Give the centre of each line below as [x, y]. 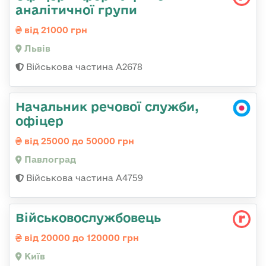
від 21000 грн [55, 30]
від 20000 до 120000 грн [80, 237]
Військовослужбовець [88, 217]
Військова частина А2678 [83, 66]
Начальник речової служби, [107, 106]
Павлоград [49, 159]
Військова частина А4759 [83, 178]
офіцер [39, 120]
